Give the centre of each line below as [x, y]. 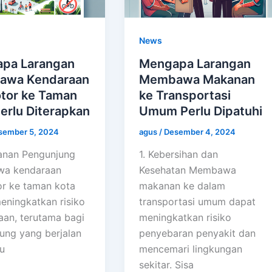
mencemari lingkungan [191, 249]
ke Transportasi [185, 95]
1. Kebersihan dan [179, 155]
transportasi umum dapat [198, 202]
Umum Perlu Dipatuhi [201, 111]
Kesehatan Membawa [188, 170]
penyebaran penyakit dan [198, 233]
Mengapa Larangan [195, 63]
